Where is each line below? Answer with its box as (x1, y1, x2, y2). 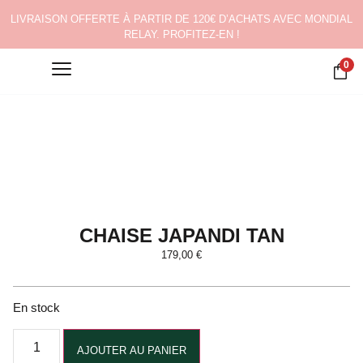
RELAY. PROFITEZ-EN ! (123, 28, 240, 41)
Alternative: (200, 331, 266, 346)
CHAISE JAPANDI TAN (79, 224, 284, 246)
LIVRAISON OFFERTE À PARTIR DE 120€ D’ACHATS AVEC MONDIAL (11, 13, 352, 25)
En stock (13, 301, 60, 315)
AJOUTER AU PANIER (77, 344, 187, 357)
